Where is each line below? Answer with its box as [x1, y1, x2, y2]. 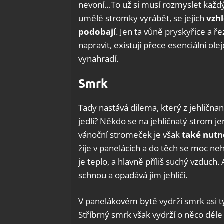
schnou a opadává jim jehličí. [78, 169, 187, 181]
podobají [78, 25, 116, 37]
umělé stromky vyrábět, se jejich [78, 12, 206, 24]
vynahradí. [78, 52, 118, 64]
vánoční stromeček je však [78, 128, 182, 140]
